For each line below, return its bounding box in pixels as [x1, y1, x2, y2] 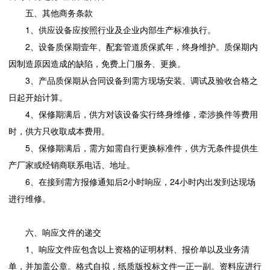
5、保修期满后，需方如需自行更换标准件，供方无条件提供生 [25, 142, 258, 154]
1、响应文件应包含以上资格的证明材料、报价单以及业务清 [25, 243, 250, 256]
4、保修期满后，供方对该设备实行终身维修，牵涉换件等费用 [25, 108, 258, 121]
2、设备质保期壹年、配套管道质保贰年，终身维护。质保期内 [25, 40, 258, 53]
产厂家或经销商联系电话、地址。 [8, 159, 135, 171]
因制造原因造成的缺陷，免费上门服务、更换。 [8, 57, 186, 70]
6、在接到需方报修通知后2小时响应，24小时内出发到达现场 [25, 175, 256, 188]
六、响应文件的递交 [25, 226, 101, 239]
